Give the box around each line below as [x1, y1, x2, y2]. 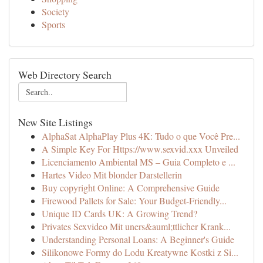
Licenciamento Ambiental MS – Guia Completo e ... [42, 156, 235, 168]
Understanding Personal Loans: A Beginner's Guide [42, 233, 234, 245]
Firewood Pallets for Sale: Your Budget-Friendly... [42, 194, 227, 207]
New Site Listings [18, 115, 93, 129]
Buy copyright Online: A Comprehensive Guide [42, 181, 220, 194]
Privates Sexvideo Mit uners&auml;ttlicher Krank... [42, 220, 231, 232]
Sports [42, 18, 65, 31]
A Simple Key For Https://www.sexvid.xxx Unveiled [42, 143, 238, 155]
